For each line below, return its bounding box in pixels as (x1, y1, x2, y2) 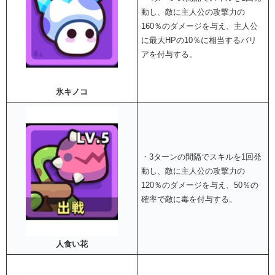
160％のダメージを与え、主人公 (141, 21, 258, 31)
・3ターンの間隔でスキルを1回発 (141, 152, 262, 162)
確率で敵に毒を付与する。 (141, 195, 238, 204)
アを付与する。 (141, 50, 198, 60)
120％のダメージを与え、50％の (141, 180, 259, 190)
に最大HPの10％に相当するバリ (141, 36, 257, 45)
